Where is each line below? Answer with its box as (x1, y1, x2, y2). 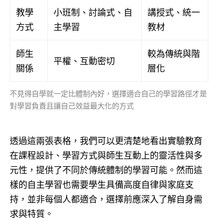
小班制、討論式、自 (54, 7, 132, 18)
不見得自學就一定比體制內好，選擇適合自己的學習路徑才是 (10, 89, 207, 99)
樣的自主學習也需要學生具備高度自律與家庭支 (10, 179, 194, 190)
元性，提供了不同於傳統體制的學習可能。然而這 (10, 164, 202, 176)
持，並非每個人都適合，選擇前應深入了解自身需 (10, 194, 202, 205)
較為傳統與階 (147, 48, 200, 59)
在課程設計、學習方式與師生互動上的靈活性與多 (10, 150, 202, 161)
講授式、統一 (147, 7, 200, 18)
